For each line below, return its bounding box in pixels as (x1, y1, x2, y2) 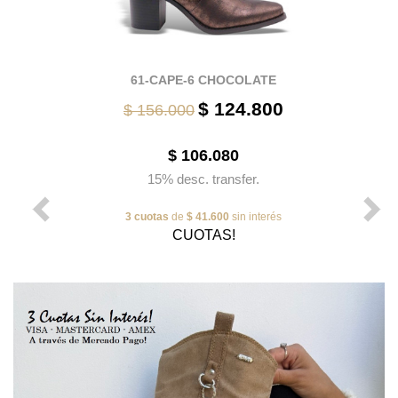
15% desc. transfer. (147, 171, 259, 187)
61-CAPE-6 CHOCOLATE (131, 72, 276, 87)
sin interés (229, 210, 282, 223)
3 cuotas (125, 210, 169, 223)
